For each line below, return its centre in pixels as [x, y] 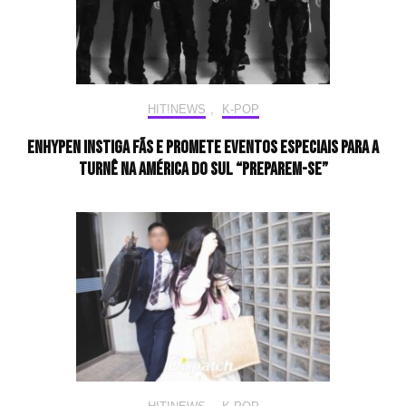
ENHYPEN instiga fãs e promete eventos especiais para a [203, 148]
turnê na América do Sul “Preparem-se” [203, 170]
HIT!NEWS [176, 110]
